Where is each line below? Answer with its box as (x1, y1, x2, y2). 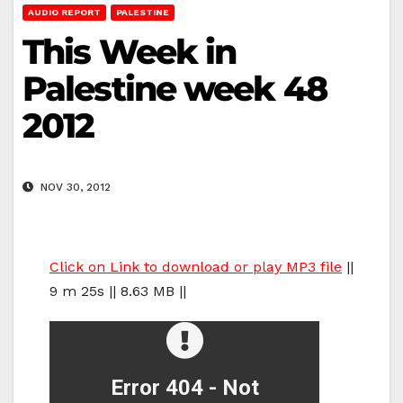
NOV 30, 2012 (37, 181, 111, 194)
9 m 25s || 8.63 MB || (49, 282, 186, 300)
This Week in (22, 30, 237, 73)
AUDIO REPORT (28, 6, 101, 17)
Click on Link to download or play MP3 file (49, 258, 342, 276)
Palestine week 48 (22, 67, 327, 110)
